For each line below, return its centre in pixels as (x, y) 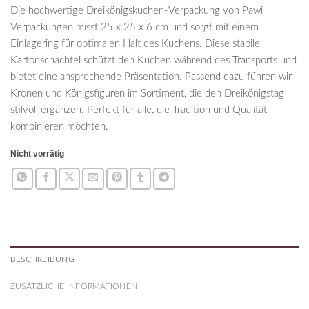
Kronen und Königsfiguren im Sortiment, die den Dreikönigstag (147, 94)
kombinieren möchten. (59, 127)
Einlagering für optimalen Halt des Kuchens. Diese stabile (135, 44)
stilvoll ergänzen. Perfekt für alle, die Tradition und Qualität (139, 110)
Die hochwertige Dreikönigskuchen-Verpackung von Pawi (137, 11)
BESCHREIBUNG (42, 260)
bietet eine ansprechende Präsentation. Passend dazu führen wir (151, 77)
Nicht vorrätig (37, 154)
